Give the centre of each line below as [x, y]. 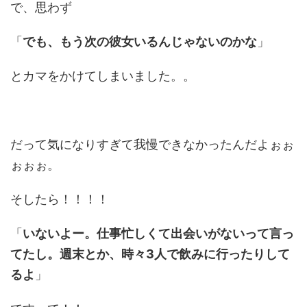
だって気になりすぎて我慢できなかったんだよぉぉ [152, 144]
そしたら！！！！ [60, 199]
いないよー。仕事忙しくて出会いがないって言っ [158, 233]
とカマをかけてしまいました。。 [103, 75]
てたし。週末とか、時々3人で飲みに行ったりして [150, 254]
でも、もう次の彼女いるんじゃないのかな [140, 41]
